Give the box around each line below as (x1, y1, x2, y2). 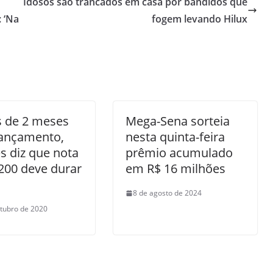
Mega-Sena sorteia (126, 113, 230, 129)
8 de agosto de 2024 (133, 188, 202, 198)
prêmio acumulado (126, 144, 233, 161)
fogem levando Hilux (152, 12, 247, 26)
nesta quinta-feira (126, 129, 225, 145)
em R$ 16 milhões (126, 160, 225, 177)
